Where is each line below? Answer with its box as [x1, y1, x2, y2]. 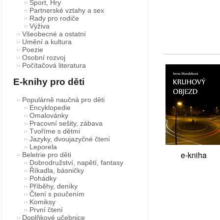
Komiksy [29, 198, 55, 206]
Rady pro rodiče [29, 14, 79, 22]
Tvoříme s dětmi [29, 127, 80, 135]
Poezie [22, 46, 43, 54]
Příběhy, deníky [29, 182, 78, 190]
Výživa [29, 22, 50, 30]
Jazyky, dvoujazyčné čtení [29, 135, 110, 143]
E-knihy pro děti [13, 77, 84, 87]
